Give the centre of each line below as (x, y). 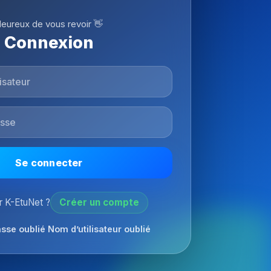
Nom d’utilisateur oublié (98, 229)
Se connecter (49, 162)
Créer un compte (99, 202)
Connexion (49, 42)
